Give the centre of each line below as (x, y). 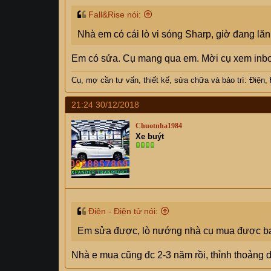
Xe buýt (150, 136)
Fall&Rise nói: (115, 15)
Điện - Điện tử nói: (123, 211)
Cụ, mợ (86, 80)
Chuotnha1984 (159, 126)
